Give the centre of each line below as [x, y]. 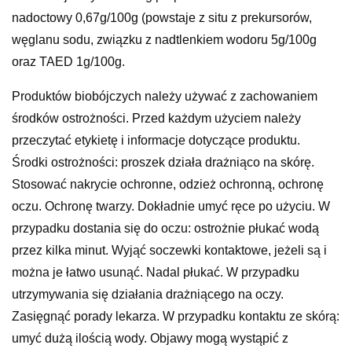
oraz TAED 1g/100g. [68, 61]
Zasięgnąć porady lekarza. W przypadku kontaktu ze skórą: [176, 316]
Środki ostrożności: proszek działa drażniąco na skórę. [163, 162]
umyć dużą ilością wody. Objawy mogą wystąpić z [150, 338]
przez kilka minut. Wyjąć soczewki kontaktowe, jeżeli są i [169, 250]
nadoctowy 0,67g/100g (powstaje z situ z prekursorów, [162, 17]
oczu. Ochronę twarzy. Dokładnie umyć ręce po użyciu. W [171, 206]
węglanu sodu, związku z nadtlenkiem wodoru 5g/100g [164, 39]
